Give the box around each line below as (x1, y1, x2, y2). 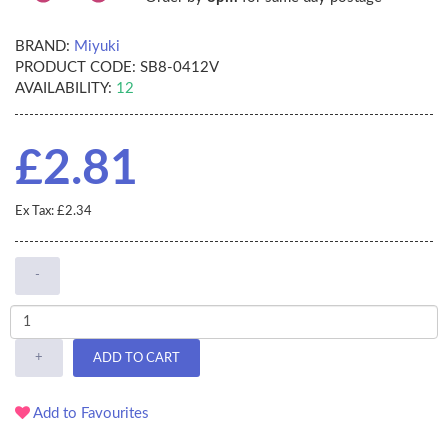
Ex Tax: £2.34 (15, 205, 92, 219)
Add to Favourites (30, 406, 149, 422)
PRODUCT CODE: (15, 60, 136, 76)
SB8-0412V (136, 60, 219, 76)
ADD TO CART (93, 351, 180, 365)
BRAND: (15, 39, 70, 55)
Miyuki (74, 39, 120, 55)
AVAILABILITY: (15, 81, 112, 97)
